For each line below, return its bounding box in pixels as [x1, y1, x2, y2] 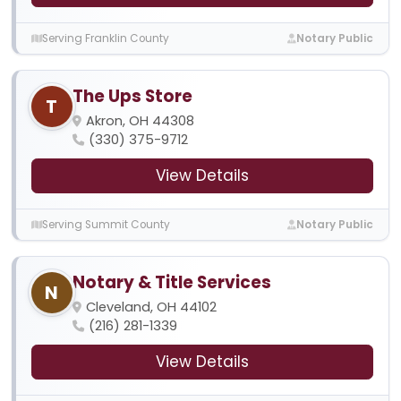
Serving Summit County [41, 217, 170, 232]
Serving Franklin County [41, 30, 169, 46]
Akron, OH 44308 [85, 112, 194, 131]
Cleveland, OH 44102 [85, 298, 217, 317]
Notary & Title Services [72, 270, 271, 295]
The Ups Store [72, 84, 192, 109]
